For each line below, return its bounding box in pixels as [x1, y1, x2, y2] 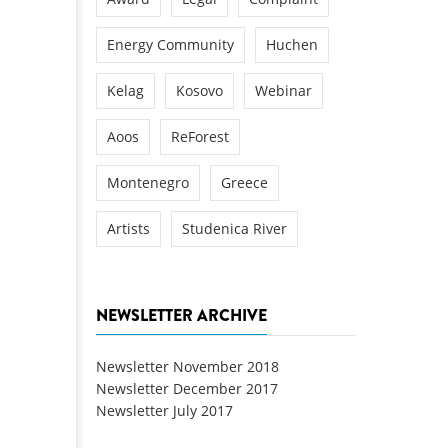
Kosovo [176, 80, 223, 100]
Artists [107, 218, 150, 238]
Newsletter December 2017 [96, 379, 278, 399]
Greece [221, 172, 268, 192]
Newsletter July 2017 [96, 401, 233, 421]
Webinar [255, 80, 312, 100]
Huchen [266, 34, 318, 54]
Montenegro [107, 172, 189, 192]
